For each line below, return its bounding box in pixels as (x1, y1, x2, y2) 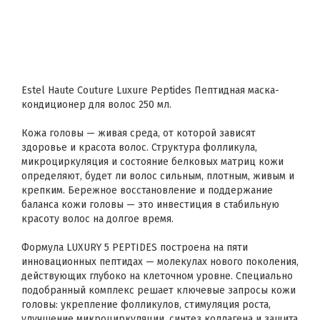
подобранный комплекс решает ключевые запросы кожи (21, 284, 296, 296)
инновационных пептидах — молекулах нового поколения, (21, 256, 299, 268)
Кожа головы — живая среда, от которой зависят (21, 127, 256, 139)
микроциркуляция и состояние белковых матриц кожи (21, 156, 284, 168)
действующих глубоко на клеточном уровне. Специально (21, 270, 293, 282)
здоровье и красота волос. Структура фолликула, (21, 141, 257, 154)
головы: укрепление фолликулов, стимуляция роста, (21, 299, 271, 311)
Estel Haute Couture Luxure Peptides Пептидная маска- (21, 84, 279, 96)
